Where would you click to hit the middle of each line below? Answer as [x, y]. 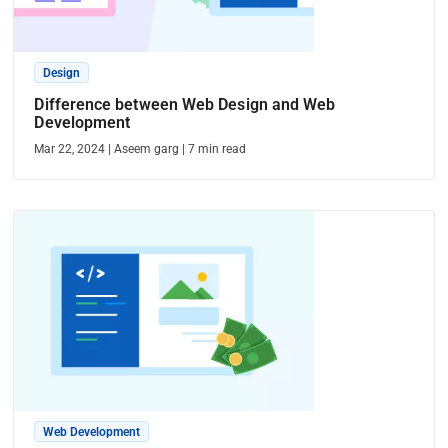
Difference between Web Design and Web [185, 104]
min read [222, 149]
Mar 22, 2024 [70, 149]
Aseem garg [147, 149]
